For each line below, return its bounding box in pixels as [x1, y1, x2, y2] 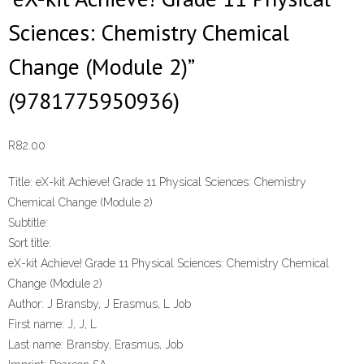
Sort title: [8, 236, 51, 250]
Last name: [8, 338, 63, 352]
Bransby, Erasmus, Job [63, 338, 183, 352]
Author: [8, 297, 44, 311]
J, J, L [64, 318, 97, 331]
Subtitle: [8, 216, 48, 230]
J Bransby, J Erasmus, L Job [44, 297, 191, 311]
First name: [8, 318, 64, 331]
